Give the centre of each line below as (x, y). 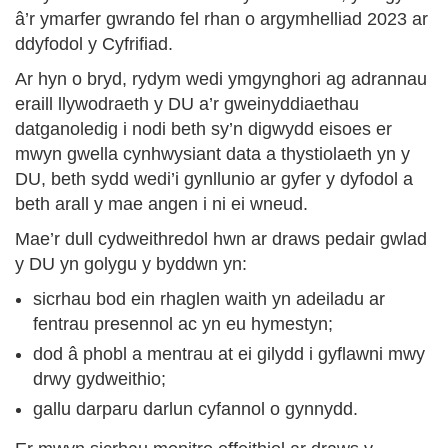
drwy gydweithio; (99, 379)
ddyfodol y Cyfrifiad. (94, 44)
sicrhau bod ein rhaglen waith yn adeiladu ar (209, 299)
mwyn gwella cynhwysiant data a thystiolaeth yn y (212, 154)
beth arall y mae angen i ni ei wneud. (161, 204)
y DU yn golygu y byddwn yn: (131, 264)
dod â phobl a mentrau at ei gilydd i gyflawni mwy (229, 354)
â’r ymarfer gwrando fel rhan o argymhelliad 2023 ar (221, 19)
